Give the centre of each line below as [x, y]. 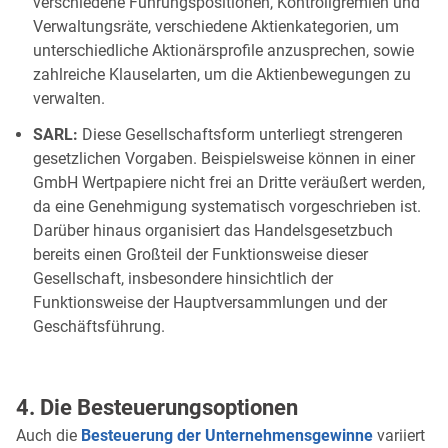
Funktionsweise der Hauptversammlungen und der [210, 302]
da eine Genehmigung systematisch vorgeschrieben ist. [227, 206]
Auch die [48, 435]
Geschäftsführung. [99, 326]
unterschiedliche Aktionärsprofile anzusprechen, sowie [223, 50]
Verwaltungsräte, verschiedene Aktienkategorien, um [216, 26]
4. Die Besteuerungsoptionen [157, 406]
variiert [399, 435]
